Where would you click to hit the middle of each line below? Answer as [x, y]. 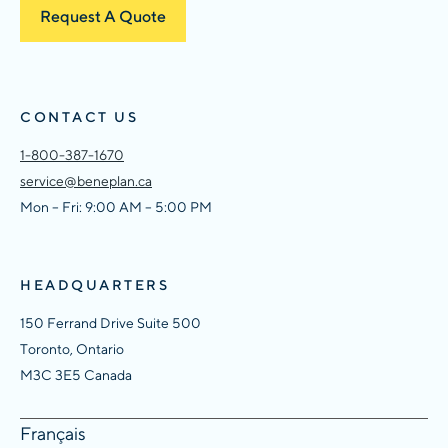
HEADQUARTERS [94, 284]
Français [53, 433]
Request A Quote [103, 16]
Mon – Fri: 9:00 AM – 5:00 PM [116, 206]
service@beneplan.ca [86, 180]
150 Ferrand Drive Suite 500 [110, 322]
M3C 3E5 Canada [76, 374]
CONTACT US [79, 116]
